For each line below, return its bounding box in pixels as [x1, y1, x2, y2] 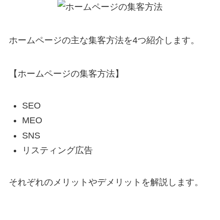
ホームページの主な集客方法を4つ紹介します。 [8, 35, 199, 46]
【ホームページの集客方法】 [8, 68, 124, 79]
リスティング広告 [22, 145, 93, 156]
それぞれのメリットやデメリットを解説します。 [8, 177, 203, 187]
